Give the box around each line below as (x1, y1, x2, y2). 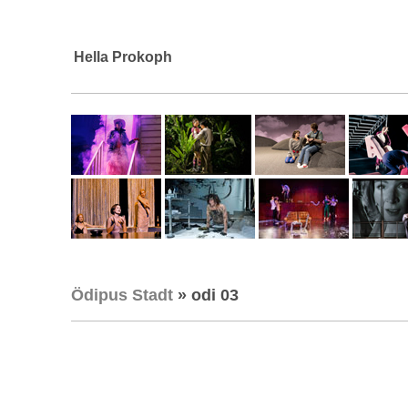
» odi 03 (173, 286, 239, 304)
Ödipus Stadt (71, 286, 173, 304)
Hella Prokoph (74, 49, 172, 65)
